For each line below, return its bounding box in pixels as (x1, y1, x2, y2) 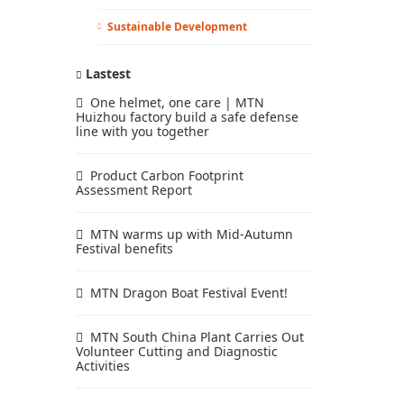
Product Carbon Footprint (89, 167, 243, 184)
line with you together (75, 123, 209, 140)
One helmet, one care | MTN (89, 94, 264, 111)
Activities (75, 357, 130, 374)
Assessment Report (75, 181, 192, 198)
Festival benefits (75, 240, 173, 257)
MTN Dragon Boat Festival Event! (89, 284, 288, 301)
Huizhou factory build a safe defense (75, 108, 298, 125)
